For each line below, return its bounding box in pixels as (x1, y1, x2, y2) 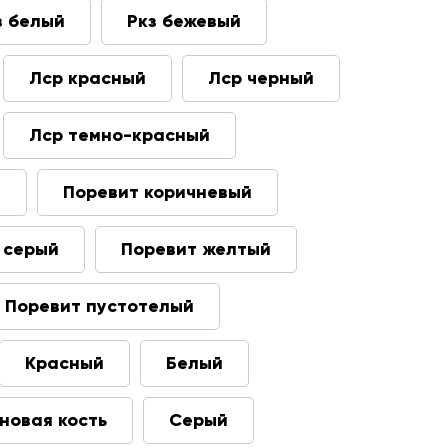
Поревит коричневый (63, 181, 252, 203)
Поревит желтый (121, 238, 271, 260)
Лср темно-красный (29, 124, 210, 146)
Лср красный (29, 67, 146, 89)
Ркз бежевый (127, 10, 241, 32)
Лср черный (208, 67, 314, 89)
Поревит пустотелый (5, 295, 194, 317)
